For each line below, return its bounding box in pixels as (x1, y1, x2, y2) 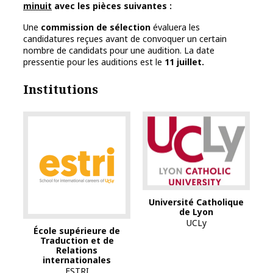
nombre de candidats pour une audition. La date (23, 44, 214, 56)
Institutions (23, 80, 98, 97)
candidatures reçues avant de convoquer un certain (23, 32, 227, 44)
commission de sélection (41, 21, 151, 33)
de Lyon (179, 206, 213, 218)
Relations (56, 244, 97, 256)
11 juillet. (165, 55, 204, 68)
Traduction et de (40, 234, 114, 246)
